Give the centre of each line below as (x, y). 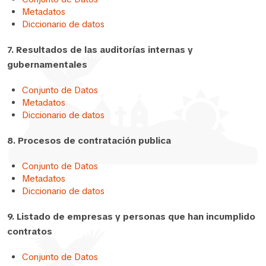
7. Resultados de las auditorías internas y (100, 50)
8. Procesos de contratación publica (89, 140)
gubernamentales (47, 64)
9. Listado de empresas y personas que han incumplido (131, 216)
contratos (30, 231)
